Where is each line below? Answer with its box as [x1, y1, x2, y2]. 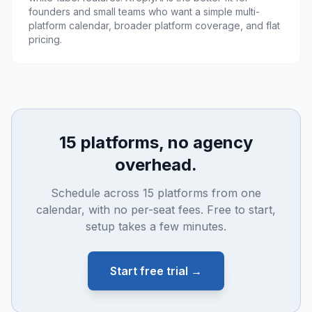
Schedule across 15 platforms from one [51, 186, 261, 200]
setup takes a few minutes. [86, 219, 226, 233]
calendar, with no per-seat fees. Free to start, [36, 203, 276, 217]
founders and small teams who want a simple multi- [29, 6, 260, 17]
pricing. [29, 33, 62, 45]
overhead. [115, 155, 197, 175]
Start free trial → [110, 264, 202, 278]
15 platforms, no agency [59, 132, 253, 153]
